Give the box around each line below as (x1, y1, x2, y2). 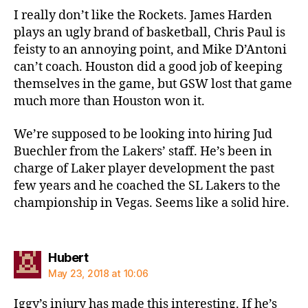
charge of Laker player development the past (14, 160, 274, 177)
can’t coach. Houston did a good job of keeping (14, 59, 283, 75)
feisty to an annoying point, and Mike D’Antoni (14, 42, 287, 58)
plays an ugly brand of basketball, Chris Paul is (14, 25, 285, 41)
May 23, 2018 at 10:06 (48, 267, 148, 279)
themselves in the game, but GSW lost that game (14, 76, 292, 92)
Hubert (48, 250, 88, 265)
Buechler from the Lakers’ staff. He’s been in (14, 143, 272, 159)
